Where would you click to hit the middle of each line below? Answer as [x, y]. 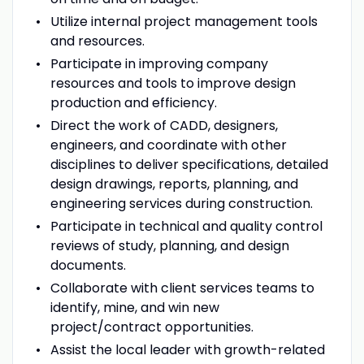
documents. [88, 265]
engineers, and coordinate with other [168, 145]
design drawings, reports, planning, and [174, 184]
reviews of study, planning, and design [169, 245]
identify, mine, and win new [134, 307]
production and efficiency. [133, 102]
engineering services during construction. [181, 203]
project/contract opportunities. [152, 327]
